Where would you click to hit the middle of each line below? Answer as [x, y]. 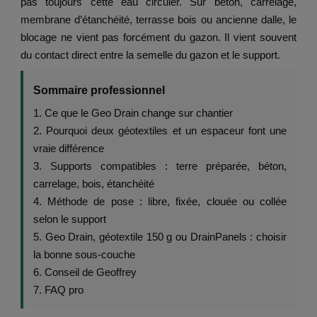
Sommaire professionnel [99, 91]
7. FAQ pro [58, 290]
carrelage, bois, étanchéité [94, 184]
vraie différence [69, 149]
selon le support [70, 219]
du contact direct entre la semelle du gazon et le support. [150, 55]
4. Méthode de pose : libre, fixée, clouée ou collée [160, 202]
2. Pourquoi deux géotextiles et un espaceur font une [160, 131]
